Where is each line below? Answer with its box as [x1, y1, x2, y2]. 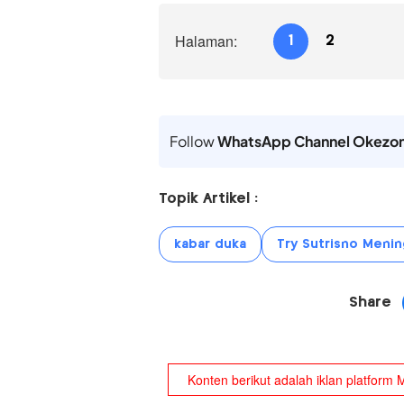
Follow [169, 132, 217, 151]
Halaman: [174, 31, 237, 52]
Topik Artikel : [158, 192, 258, 207]
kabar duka [173, 238, 246, 252]
